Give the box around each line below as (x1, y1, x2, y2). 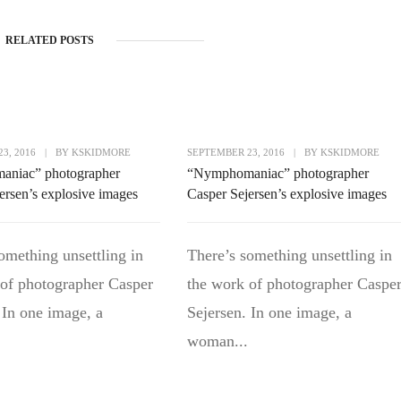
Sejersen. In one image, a (186, 303, 352, 322)
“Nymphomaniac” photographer (186, 166, 369, 182)
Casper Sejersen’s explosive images (186, 186, 387, 202)
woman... (186, 332, 248, 351)
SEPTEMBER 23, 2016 (186, 147, 285, 158)
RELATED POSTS (4, 34, 94, 47)
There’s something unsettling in (186, 246, 392, 265)
